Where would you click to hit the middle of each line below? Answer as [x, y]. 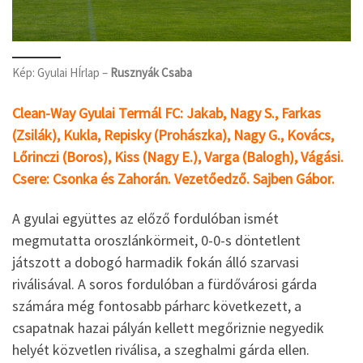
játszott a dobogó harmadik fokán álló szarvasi [156, 263]
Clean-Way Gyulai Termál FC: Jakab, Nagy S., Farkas [167, 113]
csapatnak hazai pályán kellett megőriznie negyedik [168, 328]
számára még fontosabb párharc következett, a [157, 306]
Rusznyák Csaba [151, 73]
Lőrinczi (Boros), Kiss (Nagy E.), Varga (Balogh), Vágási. [178, 156]
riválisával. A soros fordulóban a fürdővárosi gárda [164, 284]
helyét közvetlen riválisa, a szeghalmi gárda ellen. [164, 350]
